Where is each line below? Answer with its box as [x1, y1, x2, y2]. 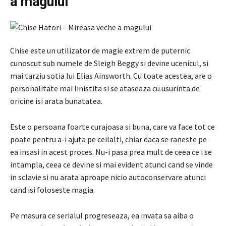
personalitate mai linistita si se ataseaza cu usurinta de [10, 83, 200, 93]
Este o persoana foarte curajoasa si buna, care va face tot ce [10, 121, 215, 132]
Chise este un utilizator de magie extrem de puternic [10, 45, 190, 55]
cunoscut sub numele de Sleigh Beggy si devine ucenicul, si [10, 58, 208, 68]
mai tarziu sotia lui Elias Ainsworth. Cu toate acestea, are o [10, 70, 212, 81]
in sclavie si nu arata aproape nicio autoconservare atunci [10, 172, 206, 182]
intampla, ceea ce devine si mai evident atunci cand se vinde [10, 159, 213, 169]
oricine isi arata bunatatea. [10, 95, 102, 106]
